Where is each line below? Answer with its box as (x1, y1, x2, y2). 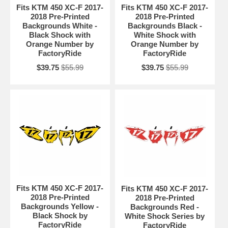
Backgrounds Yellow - (21, 202, 99, 211)
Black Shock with (29, 31, 91, 40)
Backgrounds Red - (130, 203, 199, 212)
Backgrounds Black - (127, 21, 202, 31)
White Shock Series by (125, 212, 205, 221)
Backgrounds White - (22, 21, 98, 31)
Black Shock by (32, 211, 88, 220)
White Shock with (133, 31, 196, 40)
